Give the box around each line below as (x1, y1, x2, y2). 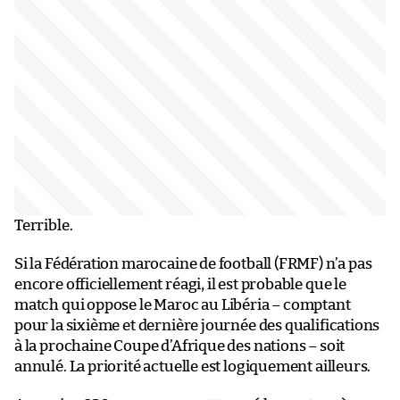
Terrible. (14, 217, 73, 233)
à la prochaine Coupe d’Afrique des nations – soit (14, 337, 346, 354)
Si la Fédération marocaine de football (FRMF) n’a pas (14, 255, 372, 271)
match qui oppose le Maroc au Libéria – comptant (14, 296, 351, 312)
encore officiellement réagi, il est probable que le (14, 276, 346, 292)
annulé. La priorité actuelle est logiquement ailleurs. (14, 358, 371, 374)
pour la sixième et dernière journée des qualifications (14, 317, 380, 333)
